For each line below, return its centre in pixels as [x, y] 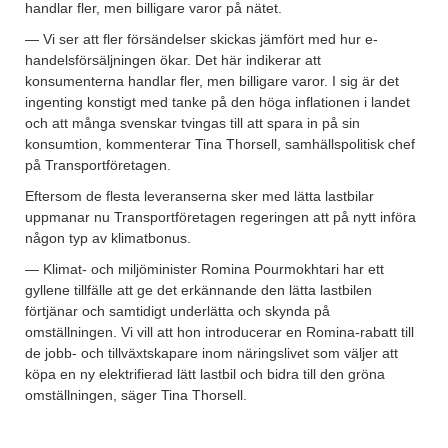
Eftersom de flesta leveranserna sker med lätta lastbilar [199, 196]
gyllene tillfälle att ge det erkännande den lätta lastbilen [198, 290]
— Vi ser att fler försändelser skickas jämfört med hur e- [201, 39]
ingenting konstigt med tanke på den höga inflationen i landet [217, 102]
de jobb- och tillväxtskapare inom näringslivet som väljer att [211, 353]
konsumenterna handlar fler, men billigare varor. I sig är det [212, 81]
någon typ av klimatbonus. [108, 238]
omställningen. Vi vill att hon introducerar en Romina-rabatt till [219, 332]
